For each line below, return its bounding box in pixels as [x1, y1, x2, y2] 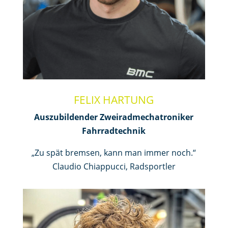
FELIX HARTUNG [74, 92, 154, 107]
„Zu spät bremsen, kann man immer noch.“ [32, 147, 196, 158]
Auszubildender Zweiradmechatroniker [34, 111, 194, 123]
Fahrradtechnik [82, 125, 146, 136]
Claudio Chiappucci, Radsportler [52, 160, 176, 172]
